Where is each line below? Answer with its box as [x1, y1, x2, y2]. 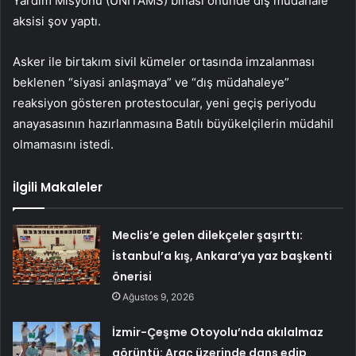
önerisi [112, 269, 153, 285]
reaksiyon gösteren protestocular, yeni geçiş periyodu [13, 95, 316, 111]
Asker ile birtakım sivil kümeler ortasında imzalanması [13, 54, 315, 70]
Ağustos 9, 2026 [122, 291, 195, 304]
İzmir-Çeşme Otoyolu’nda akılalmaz [112, 324, 324, 341]
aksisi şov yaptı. [13, 14, 101, 29]
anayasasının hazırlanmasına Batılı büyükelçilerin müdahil [13, 116, 334, 132]
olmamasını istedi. [13, 137, 114, 153]
